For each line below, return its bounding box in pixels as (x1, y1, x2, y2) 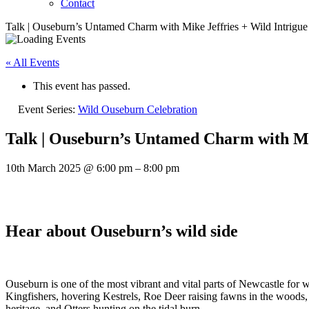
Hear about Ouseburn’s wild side (6, 221, 238, 240)
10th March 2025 (6, 161, 83, 174)
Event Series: (18, 103, 78, 115)
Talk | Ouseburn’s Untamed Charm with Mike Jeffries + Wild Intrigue (6, 21, 308, 32)
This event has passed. (33, 80, 130, 92)
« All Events (6, 57, 59, 68)
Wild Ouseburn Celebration (78, 103, 197, 115)
